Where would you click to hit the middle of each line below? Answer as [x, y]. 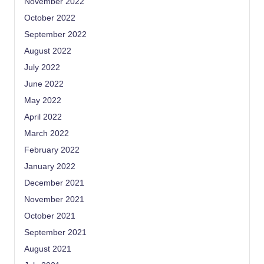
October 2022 [50, 18]
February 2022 [52, 150]
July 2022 [42, 67]
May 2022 [43, 100]
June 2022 [44, 84]
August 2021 [48, 249]
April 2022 [43, 117]
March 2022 [47, 133]
